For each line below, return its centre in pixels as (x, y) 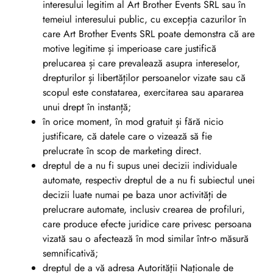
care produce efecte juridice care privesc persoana (147, 224)
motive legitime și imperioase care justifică (129, 49)
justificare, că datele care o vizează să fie (127, 136)
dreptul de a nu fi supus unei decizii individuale (140, 166)
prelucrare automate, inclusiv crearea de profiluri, (144, 210)
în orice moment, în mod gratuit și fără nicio (133, 122)
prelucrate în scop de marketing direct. (122, 151)
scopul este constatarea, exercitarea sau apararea (143, 93)
